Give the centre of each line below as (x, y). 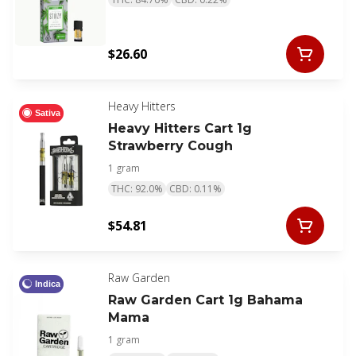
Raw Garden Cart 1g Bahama (205, 300)
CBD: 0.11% (195, 189)
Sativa (48, 112)
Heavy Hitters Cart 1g (180, 129)
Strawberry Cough (170, 146)
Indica (48, 283)
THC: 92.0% (137, 189)
